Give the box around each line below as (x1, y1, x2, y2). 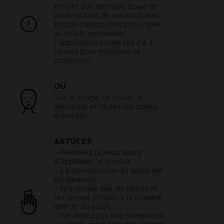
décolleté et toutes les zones (54, 102, 156, 112)
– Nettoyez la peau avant (54, 148, 141, 158)
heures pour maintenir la (54, 47, 140, 57)
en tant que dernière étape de (54, 2, 158, 12)
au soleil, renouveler (54, 29, 126, 39)
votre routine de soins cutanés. (54, 11, 163, 21)
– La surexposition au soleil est (54, 166, 162, 176)
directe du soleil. (54, 202, 113, 212)
